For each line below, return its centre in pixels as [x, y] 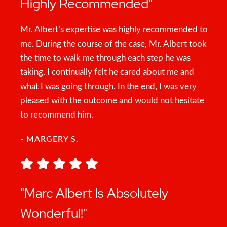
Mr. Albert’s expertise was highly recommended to [114, 30]
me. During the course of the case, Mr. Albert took [113, 44]
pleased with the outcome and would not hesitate [112, 101]
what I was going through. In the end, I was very [108, 86]
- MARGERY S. [49, 139]
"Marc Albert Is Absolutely [94, 193]
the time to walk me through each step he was [105, 58]
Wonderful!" [54, 213]
